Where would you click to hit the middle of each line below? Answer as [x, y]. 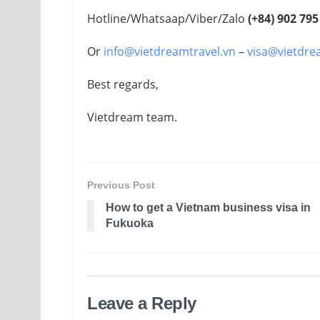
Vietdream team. [132, 117]
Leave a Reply [142, 303]
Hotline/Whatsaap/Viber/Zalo [167, 18]
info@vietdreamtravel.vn [170, 51]
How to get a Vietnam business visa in [208, 207]
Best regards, [123, 84]
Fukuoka [130, 223]
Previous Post [121, 185]
